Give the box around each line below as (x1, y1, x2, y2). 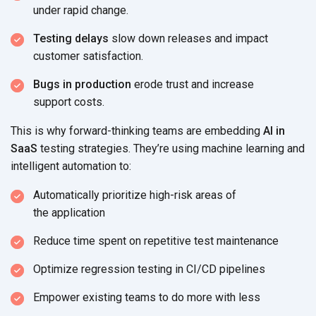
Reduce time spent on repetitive (33, 233, 194, 248)
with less (215, 290, 260, 304)
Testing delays (33, 31, 109, 45)
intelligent (11, 159, 62, 173)
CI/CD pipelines (186, 262, 265, 276)
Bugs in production (33, 77, 131, 91)
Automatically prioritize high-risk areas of (33, 188, 236, 202)
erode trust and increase (131, 77, 254, 91)
